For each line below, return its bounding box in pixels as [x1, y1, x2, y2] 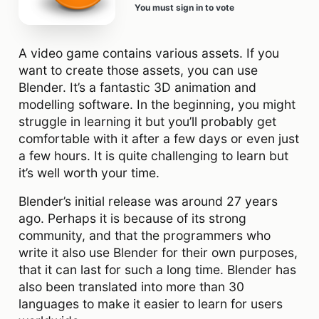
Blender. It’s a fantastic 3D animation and [19, 79, 256, 95]
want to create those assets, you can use [19, 62, 258, 78]
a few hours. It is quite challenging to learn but [19, 147, 288, 163]
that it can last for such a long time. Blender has [19, 261, 296, 277]
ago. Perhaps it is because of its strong [19, 210, 246, 226]
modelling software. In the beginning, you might [19, 96, 296, 112]
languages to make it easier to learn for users [19, 296, 283, 311]
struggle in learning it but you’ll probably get [19, 113, 276, 129]
